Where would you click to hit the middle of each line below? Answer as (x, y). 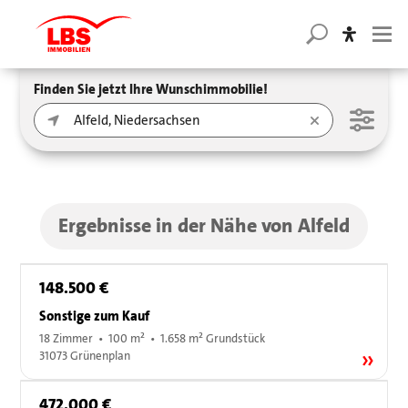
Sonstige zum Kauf (95, 316)
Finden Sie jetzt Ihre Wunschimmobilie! (151, 89)
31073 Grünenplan (85, 357)
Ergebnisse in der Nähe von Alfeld (204, 226)
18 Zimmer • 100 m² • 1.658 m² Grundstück (153, 339)
